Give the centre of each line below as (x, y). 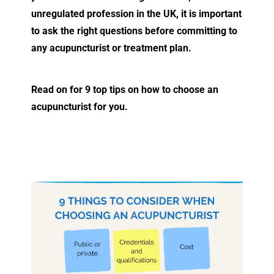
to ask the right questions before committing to (134, 31)
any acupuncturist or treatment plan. (111, 48)
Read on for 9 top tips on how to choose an (125, 89)
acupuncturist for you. (80, 106)
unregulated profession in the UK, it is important (136, 13)
